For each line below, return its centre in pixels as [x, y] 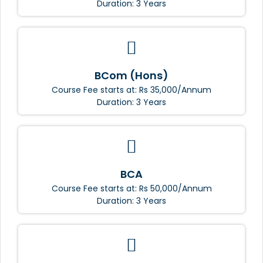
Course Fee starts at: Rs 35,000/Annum [131, 90]
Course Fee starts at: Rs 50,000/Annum [131, 188]
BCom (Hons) [131, 75]
